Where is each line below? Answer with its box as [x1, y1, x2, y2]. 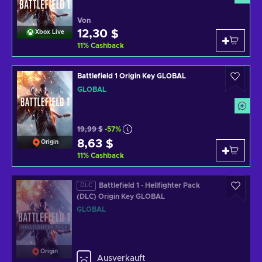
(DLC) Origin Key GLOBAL [77, 192, 165, 200]
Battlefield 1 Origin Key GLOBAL [77, 73, 186, 80]
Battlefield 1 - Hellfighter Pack [99, 182, 200, 189]
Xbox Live [35, 29, 64, 35]
